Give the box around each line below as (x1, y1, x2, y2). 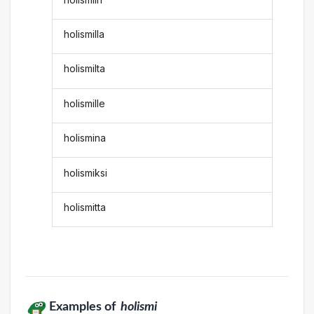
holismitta (64, 200, 107, 213)
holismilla (64, 28, 105, 41)
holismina (64, 132, 107, 144)
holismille (64, 97, 106, 109)
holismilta (64, 62, 106, 75)
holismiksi (64, 166, 108, 179)
